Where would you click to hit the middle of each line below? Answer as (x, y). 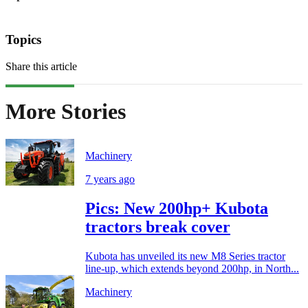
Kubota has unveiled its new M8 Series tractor (185, 256)
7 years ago (110, 179)
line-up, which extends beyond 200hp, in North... (192, 269)
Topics (23, 39)
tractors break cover (158, 227)
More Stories (66, 111)
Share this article (41, 66)
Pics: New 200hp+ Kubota (177, 209)
